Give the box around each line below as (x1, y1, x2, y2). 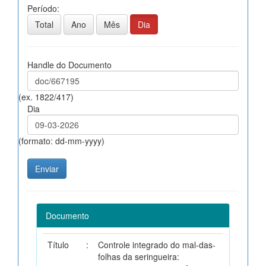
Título (47, 238, 69, 251)
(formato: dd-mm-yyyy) (18, 134, 104, 147)
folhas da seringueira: (98, 250, 179, 262)
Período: (27, 2, 59, 14)
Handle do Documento (27, 58, 112, 71)
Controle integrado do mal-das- (98, 238, 216, 251)
